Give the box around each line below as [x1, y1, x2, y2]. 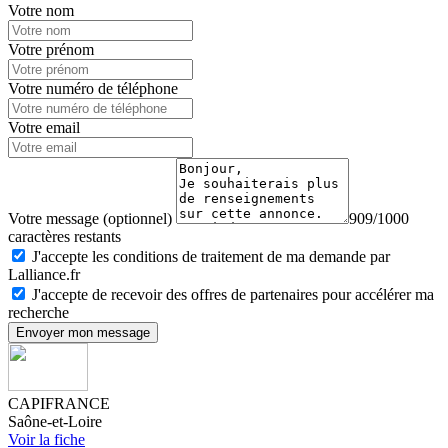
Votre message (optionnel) [8, 210, 176, 228]
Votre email [8, 119, 80, 137]
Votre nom [8, 2, 74, 20]
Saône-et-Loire [8, 413, 102, 431]
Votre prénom [8, 41, 94, 59]
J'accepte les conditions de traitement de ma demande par [28, 248, 390, 266]
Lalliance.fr [8, 266, 80, 284]
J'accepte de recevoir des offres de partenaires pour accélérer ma [28, 286, 434, 304]
